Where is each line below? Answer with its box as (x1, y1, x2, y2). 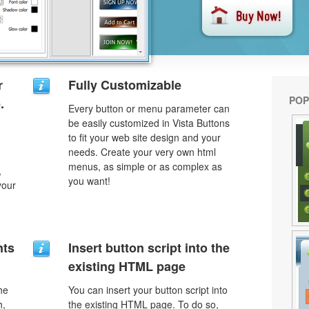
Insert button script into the (68, 239, 230, 257)
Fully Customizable (68, 76, 181, 94)
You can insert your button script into (68, 283, 228, 297)
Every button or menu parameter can (68, 101, 230, 115)
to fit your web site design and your (68, 130, 221, 144)
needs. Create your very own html (68, 145, 216, 159)
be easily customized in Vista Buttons (68, 116, 230, 130)
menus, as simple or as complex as (68, 159, 222, 173)
